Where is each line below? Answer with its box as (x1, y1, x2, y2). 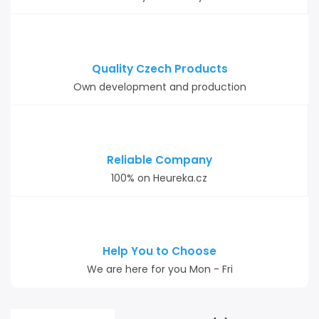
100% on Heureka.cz (111, 171, 207, 185)
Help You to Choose (103, 244, 216, 258)
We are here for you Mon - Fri (86, 262, 233, 276)
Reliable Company (106, 152, 212, 167)
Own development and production (73, 80, 246, 94)
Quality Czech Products (91, 61, 228, 76)
